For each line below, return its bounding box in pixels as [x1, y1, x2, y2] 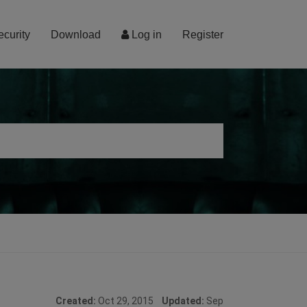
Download [51, 29, 101, 40]
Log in [129, 29, 162, 40]
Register [182, 29, 223, 40]
